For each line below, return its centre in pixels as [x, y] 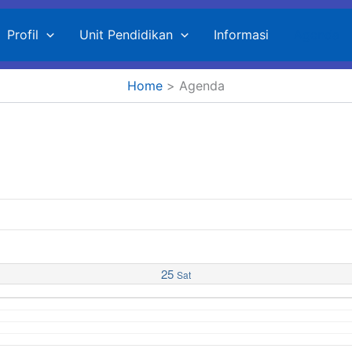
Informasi [241, 34]
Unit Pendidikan [126, 34]
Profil [23, 34]
